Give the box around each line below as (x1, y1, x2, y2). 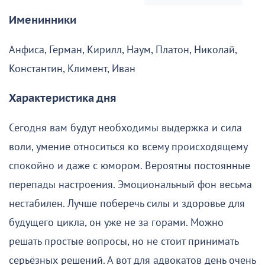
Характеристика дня (9, 92, 117, 105)
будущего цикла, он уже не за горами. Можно (9, 216, 224, 229)
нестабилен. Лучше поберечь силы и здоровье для (9, 197, 245, 210)
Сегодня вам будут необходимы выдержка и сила (9, 121, 242, 134)
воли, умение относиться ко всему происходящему (9, 140, 247, 153)
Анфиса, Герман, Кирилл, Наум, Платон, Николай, (9, 43, 237, 56)
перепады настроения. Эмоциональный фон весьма (9, 178, 252, 191)
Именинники (9, 14, 76, 27)
